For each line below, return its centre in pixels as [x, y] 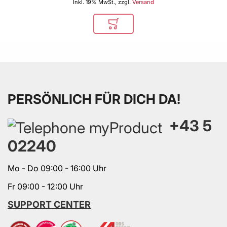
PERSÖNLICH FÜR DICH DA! [94, 99]
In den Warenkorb [143, 28]
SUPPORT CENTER [49, 204]
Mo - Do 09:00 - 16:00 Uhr [57, 168]
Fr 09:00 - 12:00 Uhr [45, 186]
